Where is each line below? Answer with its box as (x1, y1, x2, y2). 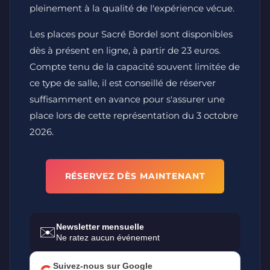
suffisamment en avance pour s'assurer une (30, 93, 225, 105)
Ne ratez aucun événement (56, 232, 160, 242)
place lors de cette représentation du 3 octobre (30, 109, 238, 121)
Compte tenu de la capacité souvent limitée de (30, 60, 240, 72)
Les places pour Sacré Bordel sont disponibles (30, 28, 233, 40)
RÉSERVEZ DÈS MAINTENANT (64, 170, 206, 181)
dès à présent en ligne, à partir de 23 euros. (30, 44, 221, 56)
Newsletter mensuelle (56, 221, 144, 231)
